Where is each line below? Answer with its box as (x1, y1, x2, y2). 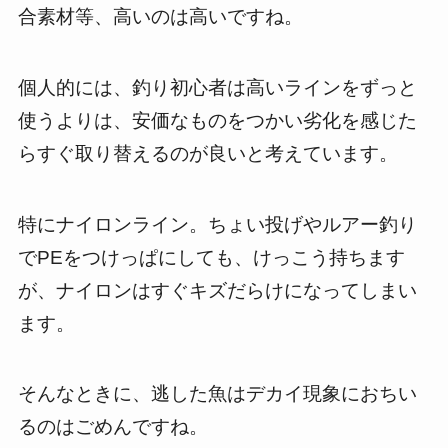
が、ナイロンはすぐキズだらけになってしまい (17, 279, 417, 301)
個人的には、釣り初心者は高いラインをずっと (17, 77, 417, 99)
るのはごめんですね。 (17, 416, 208, 438)
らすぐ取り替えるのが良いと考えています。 (17, 143, 398, 165)
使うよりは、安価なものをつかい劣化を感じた (17, 110, 417, 132)
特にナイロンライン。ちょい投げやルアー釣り (17, 213, 417, 235)
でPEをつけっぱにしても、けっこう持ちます (17, 246, 405, 268)
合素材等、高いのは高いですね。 (17, 6, 303, 28)
